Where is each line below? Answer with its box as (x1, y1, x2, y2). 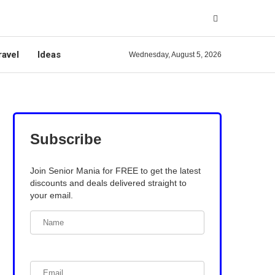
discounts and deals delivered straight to (30, 178, 187, 188)
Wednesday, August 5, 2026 (129, 50, 222, 59)
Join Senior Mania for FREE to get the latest (30, 166, 201, 176)
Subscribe (30, 131, 101, 147)
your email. (30, 190, 73, 200)
